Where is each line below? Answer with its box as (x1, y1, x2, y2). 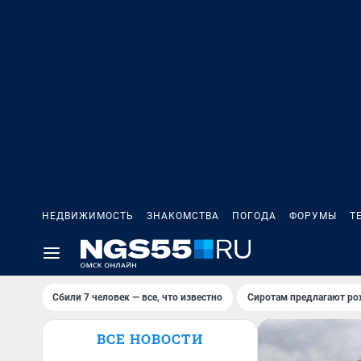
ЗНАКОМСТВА (147, 210, 219, 222)
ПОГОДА (232, 210, 276, 222)
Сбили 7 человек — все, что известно (52, 292, 222, 303)
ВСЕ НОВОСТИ (97, 330, 203, 348)
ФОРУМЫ (289, 210, 337, 222)
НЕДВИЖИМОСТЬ (42, 210, 134, 222)
